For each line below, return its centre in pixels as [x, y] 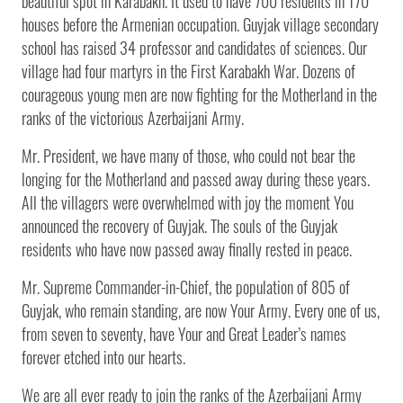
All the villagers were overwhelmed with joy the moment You [188, 202]
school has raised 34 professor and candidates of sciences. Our [194, 47]
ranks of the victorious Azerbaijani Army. [133, 117]
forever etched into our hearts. [103, 357]
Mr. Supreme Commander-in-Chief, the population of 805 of [186, 287]
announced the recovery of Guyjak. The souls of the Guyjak [179, 225]
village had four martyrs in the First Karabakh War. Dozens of [188, 71]
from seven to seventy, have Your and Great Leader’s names [184, 333]
